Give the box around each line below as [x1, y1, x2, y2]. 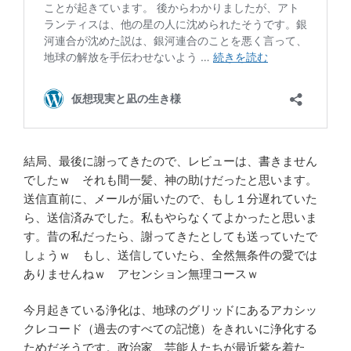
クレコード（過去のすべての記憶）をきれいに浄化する [24, 322, 317, 336]
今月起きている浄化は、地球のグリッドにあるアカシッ [24, 303, 317, 317]
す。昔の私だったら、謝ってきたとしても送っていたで [24, 229, 317, 243]
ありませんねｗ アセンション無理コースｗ [24, 266, 259, 280]
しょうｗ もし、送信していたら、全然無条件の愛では [24, 248, 317, 262]
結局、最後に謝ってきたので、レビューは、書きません [24, 154, 317, 168]
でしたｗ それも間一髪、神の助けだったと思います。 [24, 172, 317, 186]
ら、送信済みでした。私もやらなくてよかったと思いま [24, 210, 317, 224]
